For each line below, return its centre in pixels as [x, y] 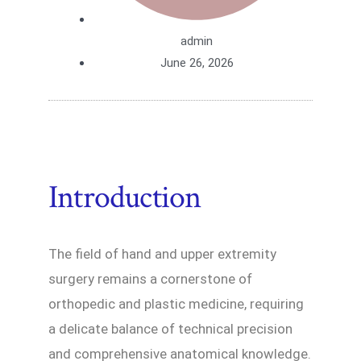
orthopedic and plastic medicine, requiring [176, 304]
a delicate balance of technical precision [170, 329]
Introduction [125, 198]
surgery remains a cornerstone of [150, 279]
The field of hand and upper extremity [162, 254]
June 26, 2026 [197, 63]
